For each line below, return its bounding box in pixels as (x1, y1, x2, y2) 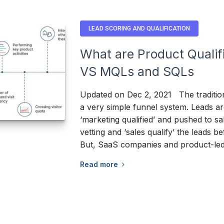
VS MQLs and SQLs (79, 63, 194, 79)
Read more (79, 159, 122, 168)
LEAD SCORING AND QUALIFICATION (88, 24, 190, 32)
